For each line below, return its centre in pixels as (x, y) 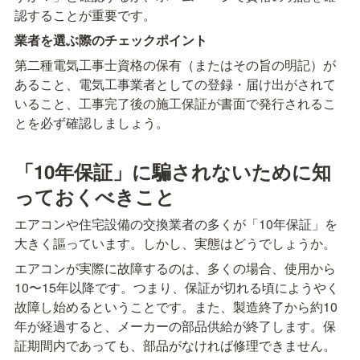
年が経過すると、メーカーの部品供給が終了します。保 (175, 325)
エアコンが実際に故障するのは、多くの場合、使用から (175, 268)
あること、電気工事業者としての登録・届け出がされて (175, 84)
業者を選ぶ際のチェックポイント (111, 40)
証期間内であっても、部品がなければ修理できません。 (175, 345)
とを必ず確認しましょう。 (92, 123)
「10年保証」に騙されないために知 (173, 171)
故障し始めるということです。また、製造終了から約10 (176, 306)
